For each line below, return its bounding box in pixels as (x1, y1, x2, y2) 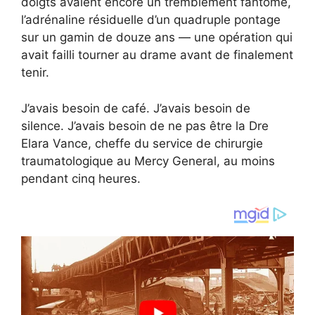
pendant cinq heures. (21, 171, 141, 186)
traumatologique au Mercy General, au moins (21, 153, 275, 168)
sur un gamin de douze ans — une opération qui (21, 30, 292, 44)
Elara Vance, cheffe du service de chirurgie (21, 136, 263, 150)
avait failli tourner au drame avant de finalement (21, 48, 293, 62)
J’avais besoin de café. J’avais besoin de (21, 101, 250, 115)
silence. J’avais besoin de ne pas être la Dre (21, 118, 269, 133)
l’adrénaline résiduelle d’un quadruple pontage (21, 13, 281, 27)
